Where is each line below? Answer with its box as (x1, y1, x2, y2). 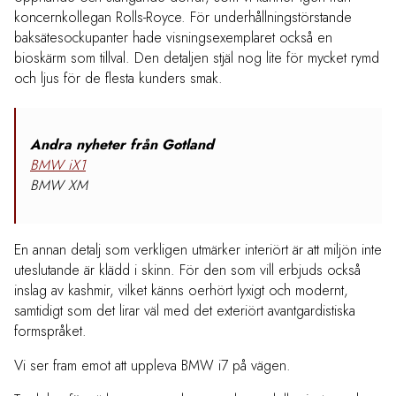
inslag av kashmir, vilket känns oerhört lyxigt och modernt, (14, 280, 348, 301)
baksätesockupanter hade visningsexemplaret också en (14, 27, 332, 49)
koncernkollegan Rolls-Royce (14, 7, 181, 28)
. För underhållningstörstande (181, 7, 352, 28)
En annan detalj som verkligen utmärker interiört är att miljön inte (14, 240, 382, 261)
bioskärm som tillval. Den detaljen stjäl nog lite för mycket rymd (14, 48, 379, 69)
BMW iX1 (30, 155, 86, 176)
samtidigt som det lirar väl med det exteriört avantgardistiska (14, 301, 355, 322)
